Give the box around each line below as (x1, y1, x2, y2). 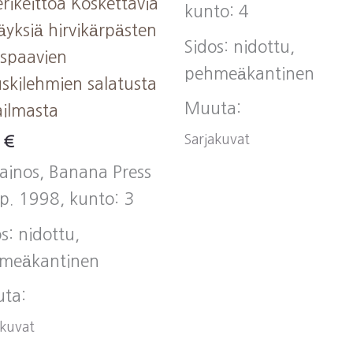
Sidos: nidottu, (184, 38, 295, 55)
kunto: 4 (184, 3, 249, 20)
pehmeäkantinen (184, 65, 314, 82)
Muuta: (184, 100, 241, 117)
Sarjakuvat (184, 132, 250, 147)
